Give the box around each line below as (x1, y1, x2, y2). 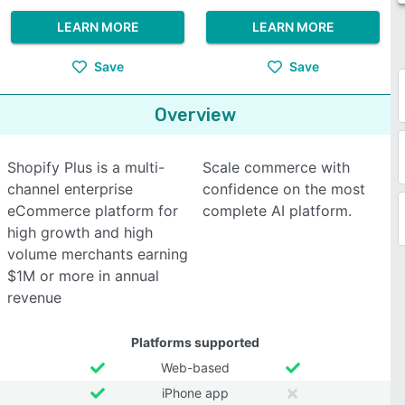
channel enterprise (7, 180, 133, 198)
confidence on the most (202, 180, 365, 198)
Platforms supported (131, 334, 259, 350)
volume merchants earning (7, 245, 188, 263)
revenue (7, 288, 61, 306)
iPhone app (162, 385, 229, 400)
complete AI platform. (202, 202, 352, 220)
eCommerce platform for (7, 202, 178, 220)
